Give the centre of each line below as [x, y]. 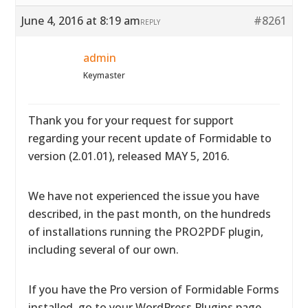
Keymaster [104, 75]
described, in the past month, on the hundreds [150, 214]
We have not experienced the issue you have [144, 196]
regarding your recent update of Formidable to [150, 138]
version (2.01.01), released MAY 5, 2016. [129, 156]
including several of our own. [104, 250]
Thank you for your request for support [131, 120]
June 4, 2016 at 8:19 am [81, 21]
